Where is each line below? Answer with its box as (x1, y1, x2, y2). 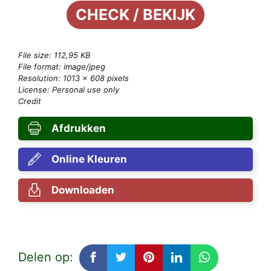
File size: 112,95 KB (18, 50, 90, 60)
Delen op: (18, 249, 73, 264)
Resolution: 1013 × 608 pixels (18, 73, 129, 83)
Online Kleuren (51, 152, 127, 165)
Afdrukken (51, 122, 106, 134)
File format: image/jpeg (18, 61, 105, 71)
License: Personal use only (18, 84, 119, 94)
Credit (18, 96, 41, 106)
